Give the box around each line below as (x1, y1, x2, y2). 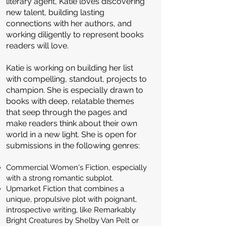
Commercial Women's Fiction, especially (6, 163, 147, 172)
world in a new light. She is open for (6, 130, 137, 139)
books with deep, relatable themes (6, 96, 134, 106)
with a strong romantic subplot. (6, 174, 116, 183)
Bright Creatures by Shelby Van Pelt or (6, 216, 139, 225)
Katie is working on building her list (6, 63, 133, 73)
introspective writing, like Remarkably (6, 205, 136, 214)
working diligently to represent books (6, 30, 144, 39)
